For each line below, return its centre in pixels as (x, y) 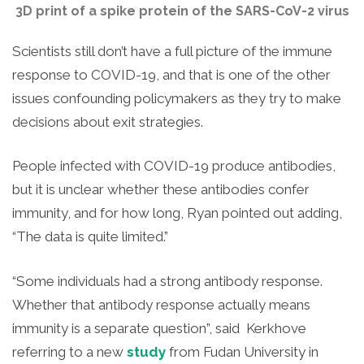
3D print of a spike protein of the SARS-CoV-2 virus (182, 11)
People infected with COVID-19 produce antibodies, (174, 166)
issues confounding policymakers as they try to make (177, 98)
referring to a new (69, 351)
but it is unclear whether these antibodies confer (161, 190)
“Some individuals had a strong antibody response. (167, 281)
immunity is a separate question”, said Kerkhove (159, 328)
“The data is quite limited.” (90, 237)
